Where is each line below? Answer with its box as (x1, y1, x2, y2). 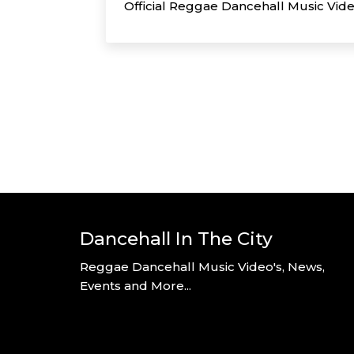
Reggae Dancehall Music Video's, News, (79, 258, 325, 274)
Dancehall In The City (79, 227, 273, 250)
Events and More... (79, 277, 191, 293)
